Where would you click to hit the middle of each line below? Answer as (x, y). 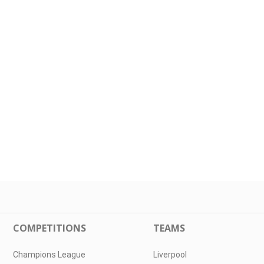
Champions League (49, 255)
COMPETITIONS (50, 228)
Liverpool (170, 255)
